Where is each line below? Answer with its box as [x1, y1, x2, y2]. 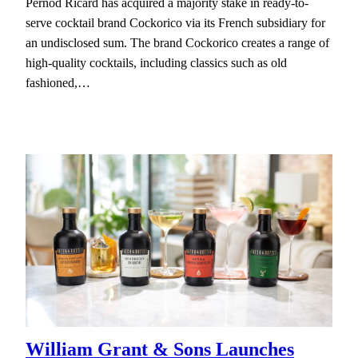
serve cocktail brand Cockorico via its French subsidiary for [26, 15, 325, 30]
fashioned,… [26, 75, 90, 89]
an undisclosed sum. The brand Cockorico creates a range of [26, 35, 329, 50]
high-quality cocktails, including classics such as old [26, 55, 287, 70]
